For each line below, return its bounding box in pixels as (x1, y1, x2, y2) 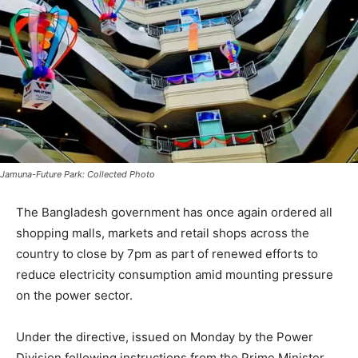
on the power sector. (16, 288, 133, 304)
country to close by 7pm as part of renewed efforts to (16, 246, 318, 262)
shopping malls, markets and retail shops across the (16, 225, 309, 241)
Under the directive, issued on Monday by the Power (16, 329, 313, 345)
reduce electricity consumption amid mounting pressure (16, 267, 333, 283)
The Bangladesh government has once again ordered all (16, 205, 332, 221)
